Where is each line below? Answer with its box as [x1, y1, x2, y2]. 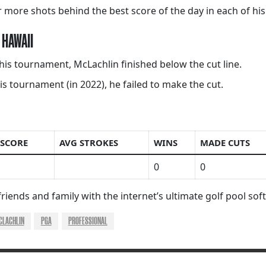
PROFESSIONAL [68, 215, 107, 227]
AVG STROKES [59, 137, 118, 149]
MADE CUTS [200, 137, 250, 149]
